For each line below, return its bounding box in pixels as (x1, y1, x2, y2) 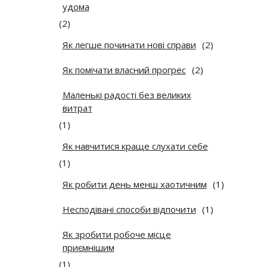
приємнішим (62, 241, 114, 254)
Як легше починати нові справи (62, 39, 196, 51)
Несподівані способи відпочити (62, 203, 196, 216)
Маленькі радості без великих (62, 89, 191, 101)
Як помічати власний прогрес (62, 64, 186, 76)
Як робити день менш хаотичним (62, 178, 207, 191)
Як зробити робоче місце (62, 228, 171, 241)
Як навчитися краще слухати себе (62, 140, 208, 153)
